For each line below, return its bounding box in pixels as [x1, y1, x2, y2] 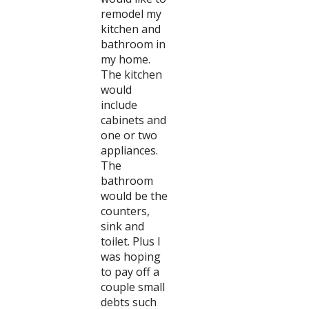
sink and [100, 219, 144, 234]
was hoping [100, 249, 161, 264]
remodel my [100, 6, 161, 21]
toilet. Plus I [100, 234, 161, 249]
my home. [100, 52, 150, 67]
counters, [100, 203, 150, 219]
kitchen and [100, 21, 161, 37]
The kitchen [100, 67, 162, 82]
